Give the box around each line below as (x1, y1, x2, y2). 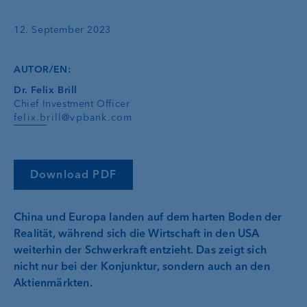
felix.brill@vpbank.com (14, 112, 133, 123)
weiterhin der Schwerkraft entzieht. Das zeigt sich (14, 243, 267, 256)
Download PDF (30, 168, 116, 181)
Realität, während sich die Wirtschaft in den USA (14, 227, 260, 240)
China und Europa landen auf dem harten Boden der (14, 210, 282, 223)
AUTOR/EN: (14, 64, 71, 75)
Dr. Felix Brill (14, 84, 77, 96)
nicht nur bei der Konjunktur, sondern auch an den (14, 260, 270, 273)
